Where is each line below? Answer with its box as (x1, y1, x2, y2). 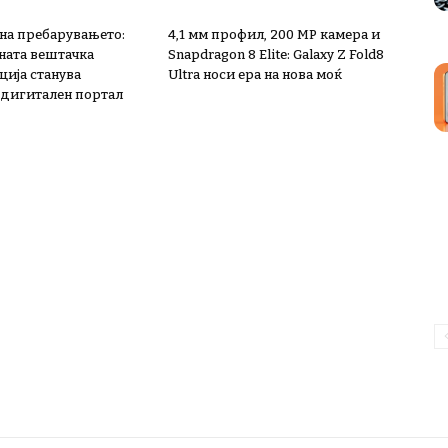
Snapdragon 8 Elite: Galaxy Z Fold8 (168, 47, 384, 63)
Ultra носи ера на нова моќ (168, 67, 342, 83)
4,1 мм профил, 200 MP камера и (168, 27, 380, 43)
